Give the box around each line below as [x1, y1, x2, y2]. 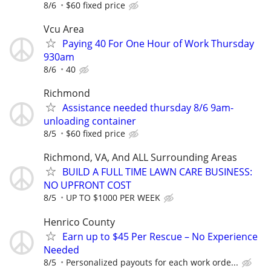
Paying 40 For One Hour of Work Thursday [62, 36, 254, 50]
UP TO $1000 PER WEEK [66, 192, 160, 204]
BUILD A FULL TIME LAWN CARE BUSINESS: [62, 165, 252, 179]
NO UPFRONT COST [44, 178, 131, 192]
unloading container [44, 114, 136, 128]
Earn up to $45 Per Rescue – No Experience [62, 229, 258, 243]
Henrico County [44, 215, 115, 229]
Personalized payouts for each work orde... [66, 256, 238, 268]
